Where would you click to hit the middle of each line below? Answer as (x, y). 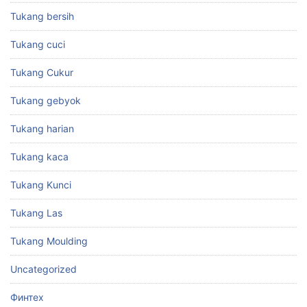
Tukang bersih (42, 16)
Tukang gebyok (46, 100)
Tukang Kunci (41, 184)
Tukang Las (36, 212)
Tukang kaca (39, 156)
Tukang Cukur (42, 72)
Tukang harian (42, 128)
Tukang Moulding (49, 241)
